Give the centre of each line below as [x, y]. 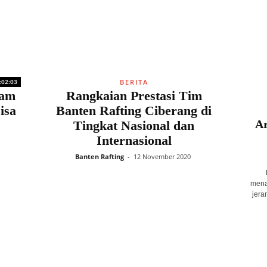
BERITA [134, 82]
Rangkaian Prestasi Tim [134, 96]
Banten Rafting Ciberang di [134, 111]
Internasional [134, 140]
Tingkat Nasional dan [134, 125]
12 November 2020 [162, 156]
